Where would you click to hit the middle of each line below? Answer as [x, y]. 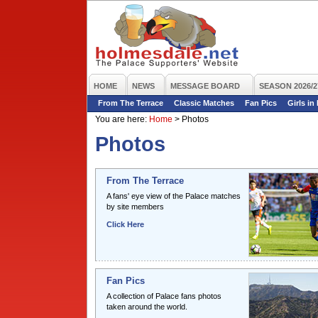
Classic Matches [204, 103]
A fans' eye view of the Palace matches [174, 196]
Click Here [125, 224]
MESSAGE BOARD [205, 86]
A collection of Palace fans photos [164, 296]
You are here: [122, 119]
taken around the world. [147, 307]
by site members [135, 207]
